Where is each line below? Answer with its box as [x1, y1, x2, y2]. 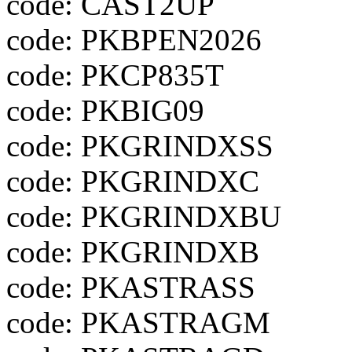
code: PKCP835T [6, 58, 224, 92]
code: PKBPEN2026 [6, 23, 262, 57]
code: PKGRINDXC [6, 164, 259, 198]
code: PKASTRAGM [6, 306, 270, 339]
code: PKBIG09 [6, 93, 204, 127]
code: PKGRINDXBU [6, 200, 281, 233]
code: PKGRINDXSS [6, 129, 273, 163]
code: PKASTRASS [6, 270, 255, 304]
